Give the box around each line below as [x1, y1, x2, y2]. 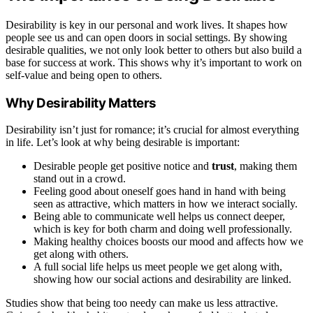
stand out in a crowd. [34, 173, 126, 185]
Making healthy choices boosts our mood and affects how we [34, 235, 303, 248]
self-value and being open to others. [6, 69, 162, 82]
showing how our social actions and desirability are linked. [34, 273, 291, 286]
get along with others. [34, 248, 129, 261]
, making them [234, 160, 297, 173]
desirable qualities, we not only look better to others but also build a [6, 44, 302, 57]
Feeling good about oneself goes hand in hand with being [34, 185, 286, 198]
